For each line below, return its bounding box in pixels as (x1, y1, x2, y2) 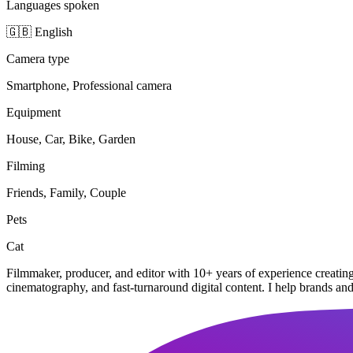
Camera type (6, 51, 69, 65)
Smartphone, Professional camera (6, 78, 172, 92)
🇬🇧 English (6, 24, 72, 39)
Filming (6, 158, 45, 173)
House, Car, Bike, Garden (6, 132, 136, 146)
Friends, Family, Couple (6, 185, 126, 199)
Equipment (6, 105, 61, 119)
